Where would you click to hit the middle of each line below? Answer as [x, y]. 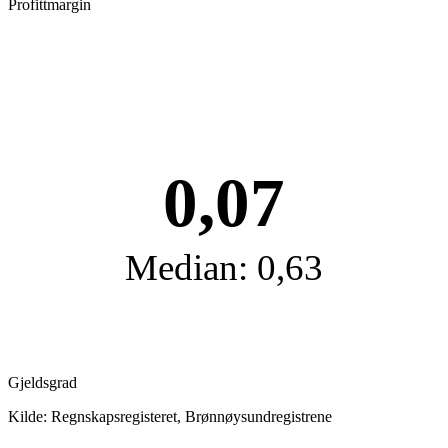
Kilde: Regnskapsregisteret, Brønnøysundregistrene [170, 417]
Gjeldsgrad [42, 383]
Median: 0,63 [224, 268]
